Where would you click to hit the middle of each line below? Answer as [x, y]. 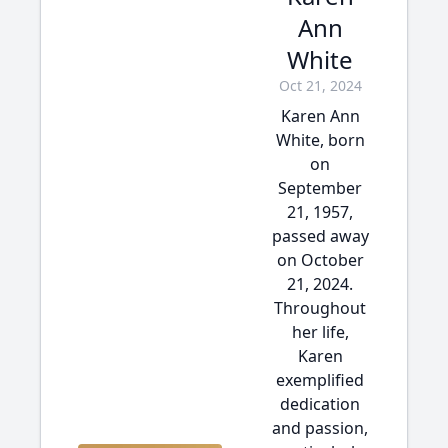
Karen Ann [320, 116]
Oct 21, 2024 [320, 85]
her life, [320, 332]
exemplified [320, 380]
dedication [320, 404]
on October [320, 260]
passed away [320, 236]
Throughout [320, 308]
